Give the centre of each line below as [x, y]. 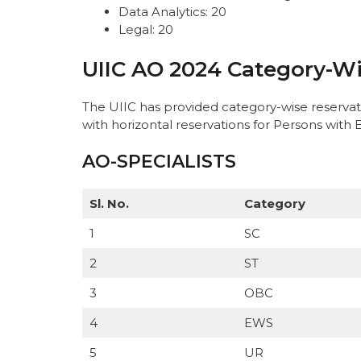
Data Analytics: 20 [172, 12]
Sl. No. [109, 204]
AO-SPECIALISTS [159, 162]
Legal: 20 [146, 30]
